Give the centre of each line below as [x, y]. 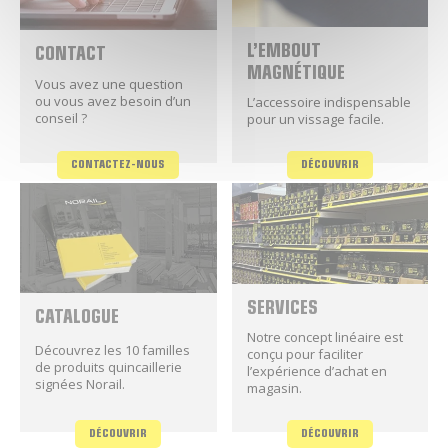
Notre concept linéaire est [324, 337]
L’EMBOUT [283, 53]
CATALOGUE [77, 318]
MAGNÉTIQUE [295, 75]
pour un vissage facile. [315, 119]
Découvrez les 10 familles [112, 349]
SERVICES [282, 310]
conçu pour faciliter [304, 354]
